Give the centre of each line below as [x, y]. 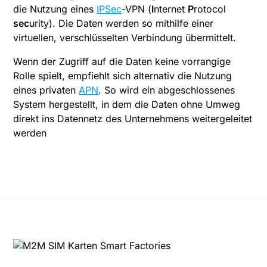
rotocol [210, 9]
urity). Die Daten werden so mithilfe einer [122, 23]
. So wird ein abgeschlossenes [167, 90]
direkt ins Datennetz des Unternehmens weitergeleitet [133, 118]
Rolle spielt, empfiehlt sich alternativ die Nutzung [123, 75]
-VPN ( [137, 9]
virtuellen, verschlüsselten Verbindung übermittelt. [126, 37]
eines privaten [46, 90]
